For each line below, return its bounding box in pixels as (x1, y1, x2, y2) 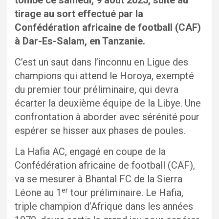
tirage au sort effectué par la (15, 8, 143, 20)
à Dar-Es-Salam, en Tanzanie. (15, 35, 153, 47)
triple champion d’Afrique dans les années (15, 200, 193, 213)
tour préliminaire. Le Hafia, (68, 187, 183, 199)
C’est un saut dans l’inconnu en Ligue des (15, 56, 188, 68)
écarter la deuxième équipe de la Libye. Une (15, 97, 201, 109)
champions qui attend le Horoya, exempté (15, 70, 194, 82)
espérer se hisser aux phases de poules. (15, 125, 185, 137)
